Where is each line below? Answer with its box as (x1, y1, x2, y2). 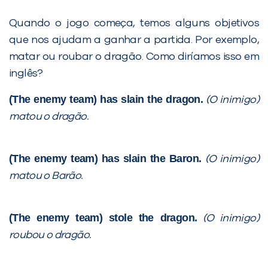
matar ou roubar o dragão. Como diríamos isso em (9, 51, 259, 62)
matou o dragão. (9, 111, 89, 122)
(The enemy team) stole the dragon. (9, 211, 197, 224)
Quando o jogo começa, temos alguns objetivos (9, 17, 259, 29)
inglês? (9, 68, 43, 79)
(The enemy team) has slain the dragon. (9, 93, 203, 105)
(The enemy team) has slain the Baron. (9, 152, 206, 165)
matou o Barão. (9, 170, 83, 181)
